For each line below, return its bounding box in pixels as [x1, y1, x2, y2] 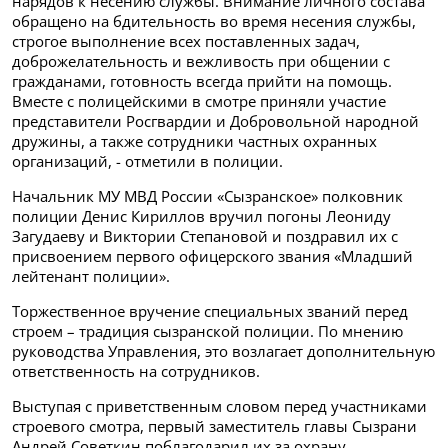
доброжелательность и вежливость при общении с [12, 50, 390, 71]
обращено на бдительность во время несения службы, [12, 10, 416, 31]
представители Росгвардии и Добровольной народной [12, 110, 419, 131]
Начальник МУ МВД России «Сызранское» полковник [12, 185, 403, 206]
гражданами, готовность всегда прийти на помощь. [12, 70, 392, 91]
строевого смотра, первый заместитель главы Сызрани [12, 415, 417, 436]
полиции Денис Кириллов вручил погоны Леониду [12, 205, 391, 226]
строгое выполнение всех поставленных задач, [12, 30, 360, 51]
